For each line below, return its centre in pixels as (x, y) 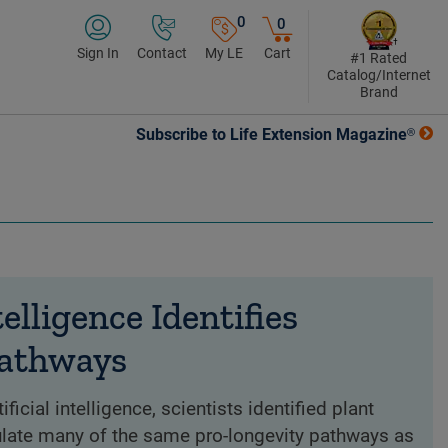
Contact (162, 53)
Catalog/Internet (378, 75)
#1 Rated (378, 58)
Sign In (98, 53)
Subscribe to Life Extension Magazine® (275, 135)
